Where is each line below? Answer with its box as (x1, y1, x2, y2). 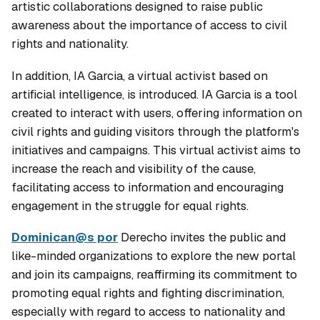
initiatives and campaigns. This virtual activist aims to (11, 141, 301, 158)
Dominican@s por (11, 229, 118, 245)
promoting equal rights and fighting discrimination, (11, 284, 284, 301)
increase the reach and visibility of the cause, (11, 160, 256, 176)
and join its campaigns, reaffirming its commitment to (11, 266, 297, 282)
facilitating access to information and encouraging (11, 179, 284, 195)
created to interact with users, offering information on (11, 104, 302, 121)
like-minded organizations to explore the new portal (11, 247, 296, 264)
